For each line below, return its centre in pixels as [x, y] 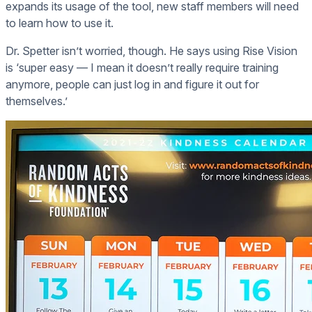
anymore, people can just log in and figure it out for [132, 84]
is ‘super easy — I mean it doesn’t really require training [142, 67]
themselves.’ [37, 101]
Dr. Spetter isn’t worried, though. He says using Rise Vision [151, 50]
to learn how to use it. [60, 23]
